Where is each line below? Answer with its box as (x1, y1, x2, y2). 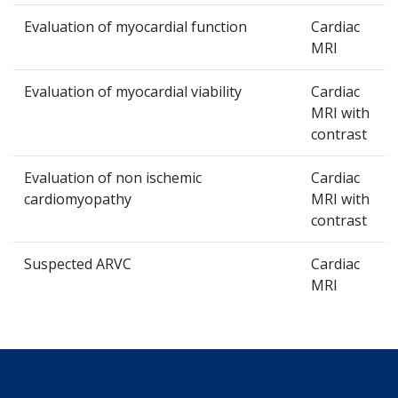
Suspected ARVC (24, 254, 131, 274)
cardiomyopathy (24, 189, 131, 209)
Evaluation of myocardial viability (24, 82, 242, 101)
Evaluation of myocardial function (24, 17, 247, 36)
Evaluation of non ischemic (24, 168, 202, 187)
